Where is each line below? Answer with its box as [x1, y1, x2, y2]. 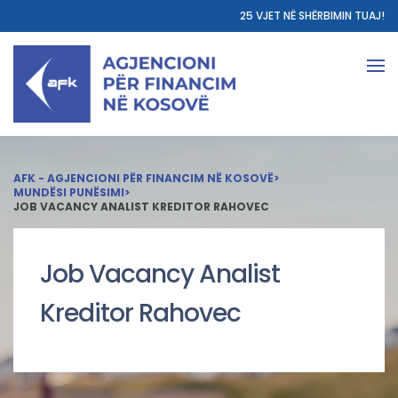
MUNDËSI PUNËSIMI [13, 185, 124, 200]
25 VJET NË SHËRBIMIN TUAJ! [240, 8, 385, 23]
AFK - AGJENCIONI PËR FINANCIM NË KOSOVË [13, 171, 274, 186]
